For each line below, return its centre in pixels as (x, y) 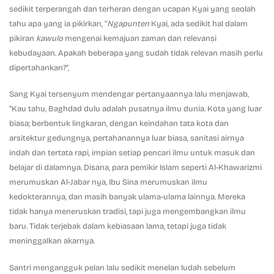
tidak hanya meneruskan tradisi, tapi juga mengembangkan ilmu (128, 212)
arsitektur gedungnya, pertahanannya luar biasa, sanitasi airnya (127, 139)
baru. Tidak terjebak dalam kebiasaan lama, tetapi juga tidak (118, 227)
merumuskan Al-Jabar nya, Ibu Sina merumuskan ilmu (108, 183)
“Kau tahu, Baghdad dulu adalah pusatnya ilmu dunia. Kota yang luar (135, 109)
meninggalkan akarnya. (52, 241)
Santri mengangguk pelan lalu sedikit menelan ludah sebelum (122, 268)
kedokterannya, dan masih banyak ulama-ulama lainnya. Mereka (127, 197)
